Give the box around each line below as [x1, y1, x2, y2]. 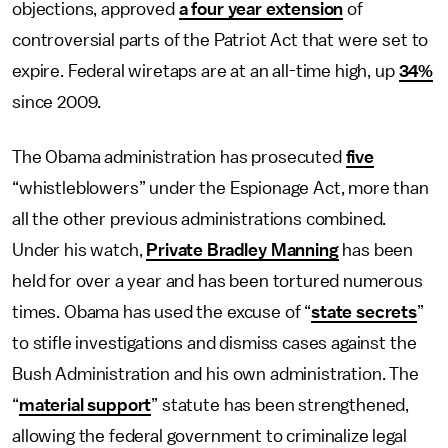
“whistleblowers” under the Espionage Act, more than [12, 179, 429, 197]
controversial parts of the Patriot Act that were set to [12, 31, 429, 49]
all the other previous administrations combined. [12, 210, 387, 228]
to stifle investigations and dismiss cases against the [12, 334, 417, 352]
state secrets [311, 303, 418, 321]
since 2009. [12, 93, 106, 111]
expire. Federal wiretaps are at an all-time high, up [12, 62, 399, 80]
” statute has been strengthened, [151, 396, 410, 414]
